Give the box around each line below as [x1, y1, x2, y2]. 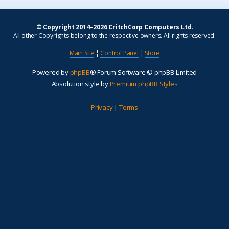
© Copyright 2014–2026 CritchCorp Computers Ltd [36, 22, 192, 32]
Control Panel [100, 49, 139, 58]
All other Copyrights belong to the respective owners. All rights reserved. [13, 31, 216, 40]
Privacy [90, 103, 113, 112]
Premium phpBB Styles [109, 79, 178, 89]
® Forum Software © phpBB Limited [89, 67, 197, 77]
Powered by [32, 67, 70, 77]
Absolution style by [51, 79, 110, 89]
